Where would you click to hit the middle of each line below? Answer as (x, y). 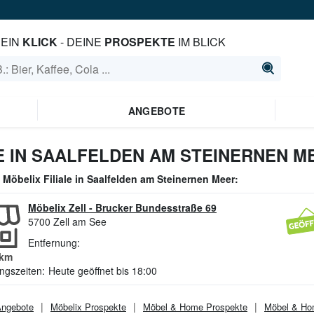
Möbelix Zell (57, 207)
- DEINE (81, 42)
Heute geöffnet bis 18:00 (103, 271)
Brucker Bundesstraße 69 (156, 207)
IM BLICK (200, 42)
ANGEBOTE (157, 111)
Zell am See (80, 221)
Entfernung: (54, 243)
